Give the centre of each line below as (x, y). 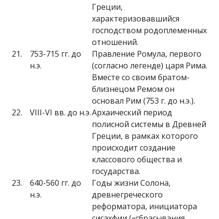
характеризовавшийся (136, 19)
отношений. (115, 42)
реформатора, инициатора (144, 206)
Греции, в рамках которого (145, 136)
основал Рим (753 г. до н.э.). (143, 101)
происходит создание (134, 148)
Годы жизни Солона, (131, 183)
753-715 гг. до (55, 54)
